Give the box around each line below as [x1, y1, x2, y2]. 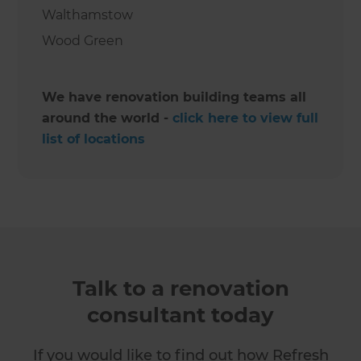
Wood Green [42, 32, 124, 48]
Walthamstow [42, 6, 134, 23]
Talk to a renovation [72, 275, 289, 301]
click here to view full [172, 110, 319, 126]
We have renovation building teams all [42, 89, 307, 105]
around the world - [42, 110, 173, 126]
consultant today [87, 301, 274, 328]
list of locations [42, 131, 146, 147]
